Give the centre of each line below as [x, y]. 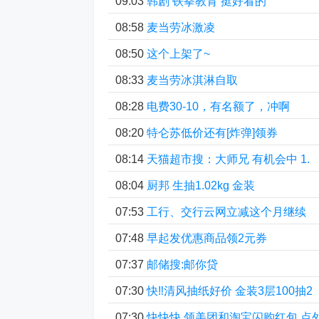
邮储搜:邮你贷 [182, 265]
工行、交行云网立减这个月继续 [226, 212]
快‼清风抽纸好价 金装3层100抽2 [230, 291]
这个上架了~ [178, 54]
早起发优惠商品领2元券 [207, 238]
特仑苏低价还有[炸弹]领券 [212, 133]
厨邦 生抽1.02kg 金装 [201, 185]
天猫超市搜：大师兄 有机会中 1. [228, 159]
